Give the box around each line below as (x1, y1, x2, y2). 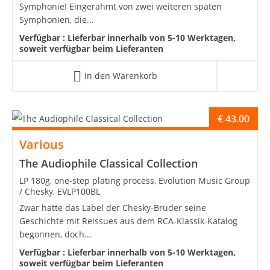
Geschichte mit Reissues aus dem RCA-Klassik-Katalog (19, 215, 237, 227)
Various (19, 136, 64, 153)
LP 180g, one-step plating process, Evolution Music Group (19, 175, 250, 187)
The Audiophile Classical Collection (19, 156, 198, 171)
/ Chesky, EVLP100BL (19, 186, 100, 198)
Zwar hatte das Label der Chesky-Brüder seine (19, 202, 206, 214)
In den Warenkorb (84, 69, 157, 81)
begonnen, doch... (19, 228, 92, 240)
